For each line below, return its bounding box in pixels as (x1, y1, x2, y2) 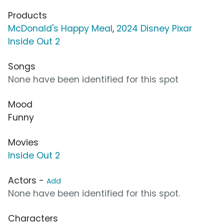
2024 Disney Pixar (116, 22, 192, 35)
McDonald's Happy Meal (8, 22, 112, 35)
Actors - (8, 174, 46, 187)
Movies (8, 136, 38, 149)
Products (8, 9, 47, 22)
